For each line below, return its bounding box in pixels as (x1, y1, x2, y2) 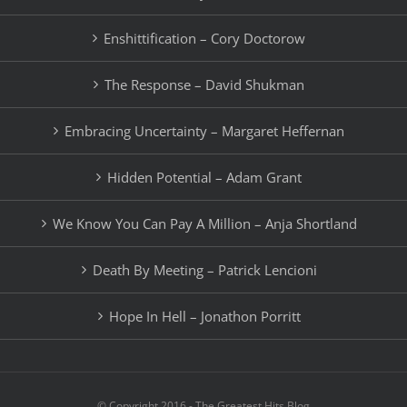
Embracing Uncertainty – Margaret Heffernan (65, 122, 344, 141)
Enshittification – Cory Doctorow (104, 29, 305, 48)
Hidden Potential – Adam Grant (107, 168, 302, 187)
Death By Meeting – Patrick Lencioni (92, 261, 317, 280)
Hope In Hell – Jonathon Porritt (108, 307, 301, 326)
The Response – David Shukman (104, 75, 304, 94)
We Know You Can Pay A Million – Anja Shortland (52, 214, 357, 233)
